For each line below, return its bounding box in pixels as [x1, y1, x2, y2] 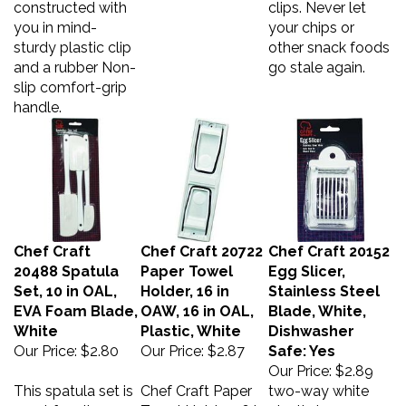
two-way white [268, 373, 369, 391]
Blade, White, [268, 294, 366, 311]
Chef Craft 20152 [268, 234, 390, 251]
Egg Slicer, [268, 254, 345, 271]
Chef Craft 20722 [140, 234, 263, 251]
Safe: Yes [268, 333, 335, 351]
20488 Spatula [14, 254, 119, 271]
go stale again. [268, 50, 365, 67]
